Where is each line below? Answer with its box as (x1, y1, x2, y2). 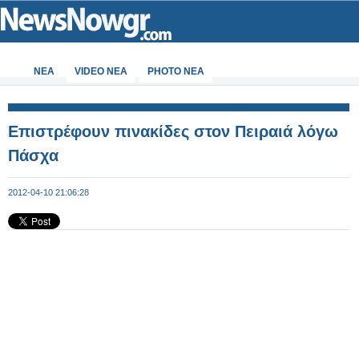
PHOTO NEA (147, 66, 204, 77)
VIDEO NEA (75, 66, 127, 77)
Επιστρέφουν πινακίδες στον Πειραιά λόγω (8, 123, 338, 140)
